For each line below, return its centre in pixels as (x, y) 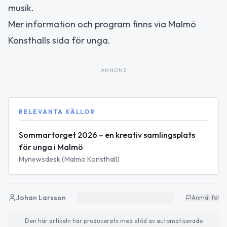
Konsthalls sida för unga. (59, 41)
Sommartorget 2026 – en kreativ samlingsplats (107, 135)
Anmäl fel (205, 198)
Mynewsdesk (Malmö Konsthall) (69, 159)
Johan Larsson (41, 198)
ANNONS (113, 70)
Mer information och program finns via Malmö (102, 24)
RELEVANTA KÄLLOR (57, 112)
